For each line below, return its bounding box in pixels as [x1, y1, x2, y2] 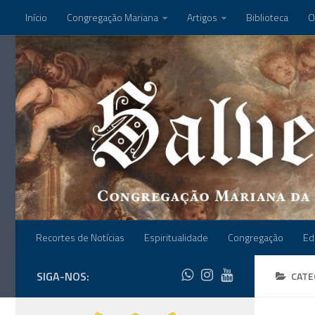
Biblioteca [246, 10, 288, 25]
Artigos [187, 10, 217, 25]
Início [25, 10, 47, 25]
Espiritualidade [144, 229, 208, 245]
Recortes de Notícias [36, 229, 124, 245]
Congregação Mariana [67, 10, 158, 25]
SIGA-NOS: [37, 267, 89, 285]
